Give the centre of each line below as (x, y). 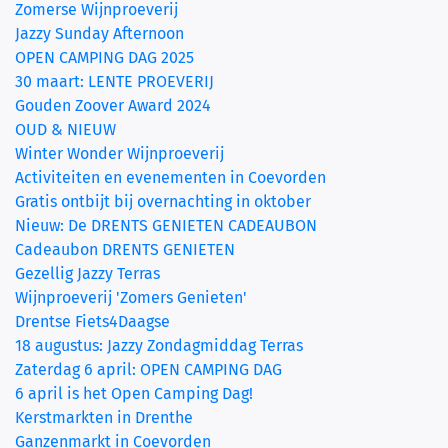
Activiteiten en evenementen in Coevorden (170, 177)
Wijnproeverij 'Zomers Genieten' (131, 297)
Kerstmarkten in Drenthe (104, 417)
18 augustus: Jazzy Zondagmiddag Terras (159, 345)
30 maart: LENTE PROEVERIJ (114, 81)
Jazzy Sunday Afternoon (99, 33)
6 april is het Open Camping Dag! (134, 393)
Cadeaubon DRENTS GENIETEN (125, 249)
